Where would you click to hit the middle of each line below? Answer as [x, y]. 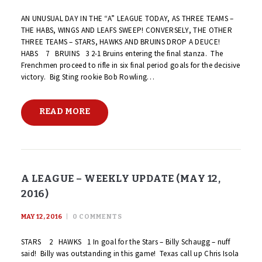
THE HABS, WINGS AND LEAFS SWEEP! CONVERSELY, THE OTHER [127, 30]
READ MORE [64, 112]
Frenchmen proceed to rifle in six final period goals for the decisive [130, 65]
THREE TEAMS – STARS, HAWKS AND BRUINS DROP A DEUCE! [120, 42]
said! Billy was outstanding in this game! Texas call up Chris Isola [130, 254]
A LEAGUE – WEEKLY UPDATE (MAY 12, [121, 178]
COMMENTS [100, 216]
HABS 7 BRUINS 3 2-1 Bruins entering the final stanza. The [122, 53]
